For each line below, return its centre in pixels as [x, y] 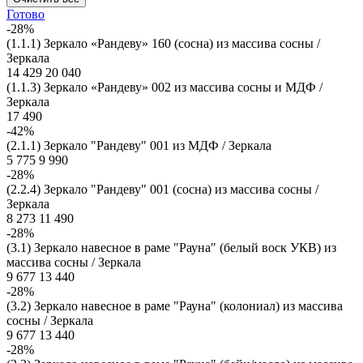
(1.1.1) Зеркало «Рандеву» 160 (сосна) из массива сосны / [163, 43]
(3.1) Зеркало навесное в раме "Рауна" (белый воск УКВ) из [171, 247]
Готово [26, 14]
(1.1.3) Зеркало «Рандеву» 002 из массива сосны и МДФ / [164, 87]
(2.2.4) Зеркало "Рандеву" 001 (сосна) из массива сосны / [162, 189]
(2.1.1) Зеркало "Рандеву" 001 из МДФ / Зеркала [139, 145]
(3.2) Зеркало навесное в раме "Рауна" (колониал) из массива [175, 305]
